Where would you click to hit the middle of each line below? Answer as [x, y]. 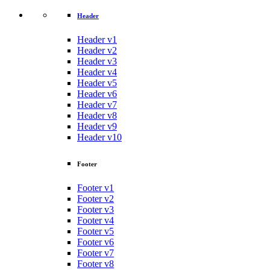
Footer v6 [96, 242]
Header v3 [97, 61]
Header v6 [97, 94]
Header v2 [97, 51]
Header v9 [97, 127]
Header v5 [97, 83]
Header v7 [97, 105]
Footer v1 [96, 188]
